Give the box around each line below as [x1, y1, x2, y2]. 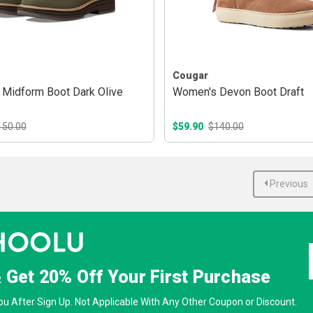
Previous [267, 177, 308, 189]
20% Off [38, 267, 103, 288]
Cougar [172, 69, 208, 81]
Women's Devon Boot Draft [172, 85, 304, 99]
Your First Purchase [103, 267, 271, 288]
